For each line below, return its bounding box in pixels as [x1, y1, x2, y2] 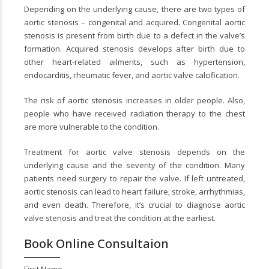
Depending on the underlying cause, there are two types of [24, 3, 245, 14]
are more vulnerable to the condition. [24, 121, 161, 132]
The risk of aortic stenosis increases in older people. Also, [24, 94, 245, 106]
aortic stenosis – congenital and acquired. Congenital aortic [24, 16, 245, 28]
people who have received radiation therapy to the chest [24, 107, 245, 119]
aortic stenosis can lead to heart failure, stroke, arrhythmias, [24, 186, 245, 197]
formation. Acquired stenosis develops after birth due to [24, 43, 245, 54]
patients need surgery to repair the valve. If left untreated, [24, 172, 245, 184]
